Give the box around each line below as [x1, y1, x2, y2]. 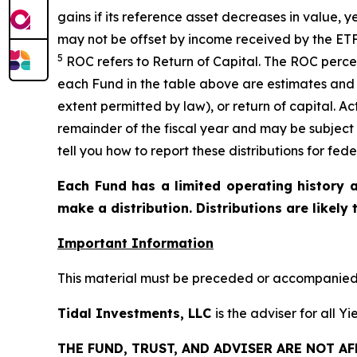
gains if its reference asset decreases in [57, 9, 303, 25]
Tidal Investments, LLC [57, 305, 215, 322]
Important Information [57, 235, 214, 252]
